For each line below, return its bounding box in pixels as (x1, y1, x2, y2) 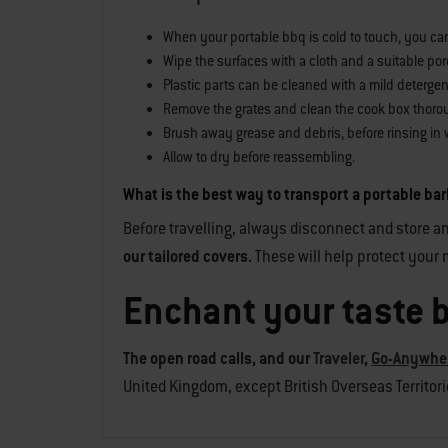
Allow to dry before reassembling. (163, 148, 355, 166)
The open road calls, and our (123, 348, 313, 369)
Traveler (313, 348, 364, 369)
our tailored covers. (123, 246, 255, 267)
